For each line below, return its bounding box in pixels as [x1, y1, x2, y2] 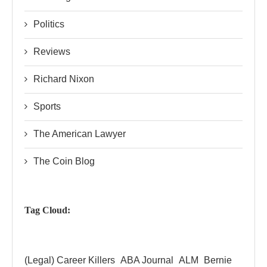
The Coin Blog [33, 156, 95, 166]
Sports [33, 101, 61, 111]
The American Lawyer [33, 128, 126, 139]
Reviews [33, 46, 70, 57]
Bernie [204, 254, 232, 265]
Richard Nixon [33, 73, 94, 84]
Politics [33, 18, 64, 29]
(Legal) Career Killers [24, 254, 115, 265]
